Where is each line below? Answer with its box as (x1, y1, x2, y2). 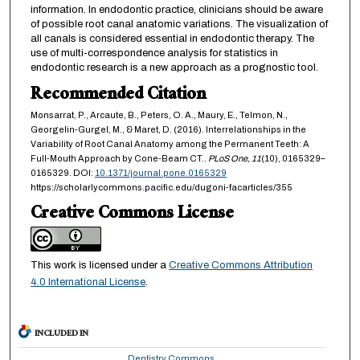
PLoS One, (207, 153, 252, 164)
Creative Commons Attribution (168, 260, 313, 272)
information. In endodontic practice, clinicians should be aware (30, 4, 323, 16)
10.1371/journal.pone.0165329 (94, 168, 227, 178)
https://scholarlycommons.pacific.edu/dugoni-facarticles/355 (30, 182, 292, 193)
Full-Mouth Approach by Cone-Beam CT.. (30, 153, 208, 164)
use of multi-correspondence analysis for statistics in (30, 47, 278, 59)
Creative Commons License (30, 198, 234, 232)
